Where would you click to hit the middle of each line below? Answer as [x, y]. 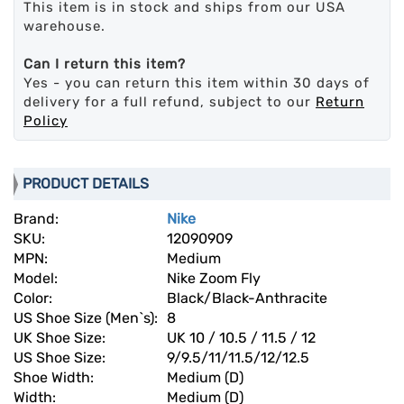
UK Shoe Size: [61, 338]
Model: [37, 279]
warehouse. [64, 27]
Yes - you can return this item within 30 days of [197, 83]
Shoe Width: [55, 378]
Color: [35, 298]
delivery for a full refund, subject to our [170, 102]
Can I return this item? [105, 64]
